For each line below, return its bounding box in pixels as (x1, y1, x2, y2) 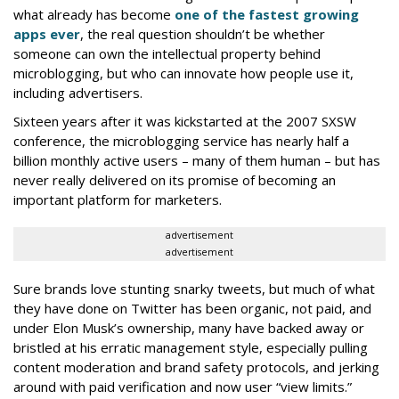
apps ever (13, 24, 80, 43)
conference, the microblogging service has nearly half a (13, 131, 349, 150)
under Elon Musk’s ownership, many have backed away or (13, 318, 364, 337)
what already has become (13, 4, 175, 23)
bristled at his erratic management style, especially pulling (13, 338, 368, 356)
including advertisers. (13, 83, 142, 102)
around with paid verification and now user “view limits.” (13, 377, 352, 395)
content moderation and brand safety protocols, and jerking (13, 357, 379, 376)
